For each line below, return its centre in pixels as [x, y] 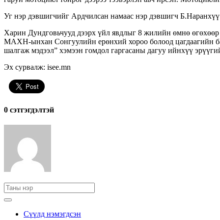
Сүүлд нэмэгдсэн [52, 214]
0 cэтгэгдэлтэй [29, 110]
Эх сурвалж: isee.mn [37, 67]
